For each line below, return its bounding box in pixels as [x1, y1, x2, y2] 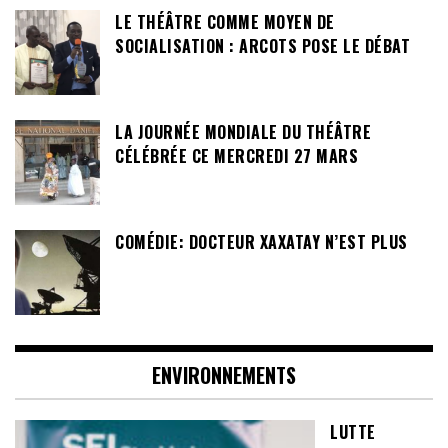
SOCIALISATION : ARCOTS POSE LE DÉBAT [115, 33, 410, 58]
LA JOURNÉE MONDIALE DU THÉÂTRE [115, 119, 371, 144]
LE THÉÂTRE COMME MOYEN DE [115, 9, 335, 34]
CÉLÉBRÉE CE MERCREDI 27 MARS [115, 143, 358, 168]
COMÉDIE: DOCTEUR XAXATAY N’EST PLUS [115, 229, 408, 254]
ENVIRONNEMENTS [152, 359, 296, 390]
